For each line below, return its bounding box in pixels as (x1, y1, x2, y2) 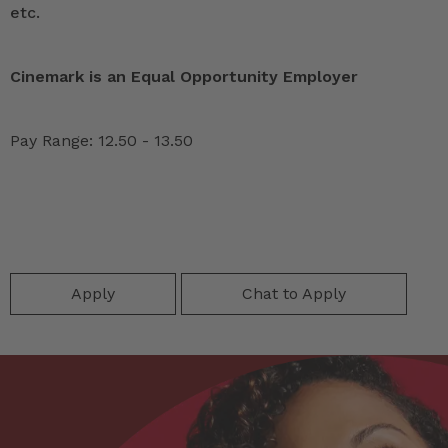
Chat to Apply (242, 283, 346, 303)
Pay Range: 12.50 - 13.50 (10, 130, 193, 150)
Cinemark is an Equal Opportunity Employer (10, 66, 358, 86)
